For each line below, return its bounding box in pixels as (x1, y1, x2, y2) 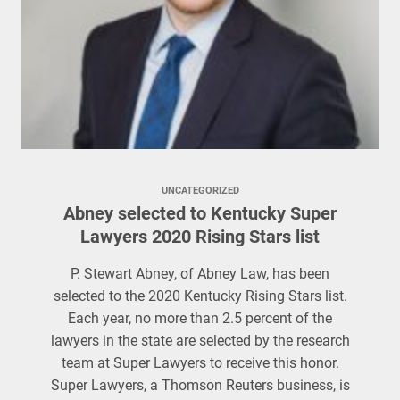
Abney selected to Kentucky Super (63, 203, 337, 224)
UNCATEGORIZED (161, 185, 239, 196)
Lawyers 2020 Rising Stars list (80, 226, 320, 247)
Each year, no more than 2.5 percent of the (68, 310, 332, 327)
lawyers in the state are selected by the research (50, 332, 350, 349)
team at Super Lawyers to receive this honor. (61, 354, 339, 371)
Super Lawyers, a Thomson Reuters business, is (50, 377, 350, 394)
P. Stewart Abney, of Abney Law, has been (71, 265, 329, 282)
